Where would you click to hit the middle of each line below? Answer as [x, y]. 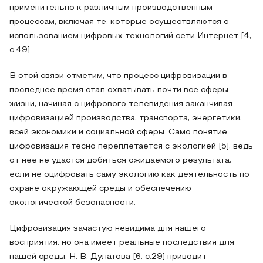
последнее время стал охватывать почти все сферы [119, 90]
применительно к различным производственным [111, 8]
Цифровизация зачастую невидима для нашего [108, 229]
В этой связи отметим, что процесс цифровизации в [118, 76]
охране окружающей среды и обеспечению [100, 189]
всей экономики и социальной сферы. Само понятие [118, 132]
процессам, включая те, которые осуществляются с [119, 22]
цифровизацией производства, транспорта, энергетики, [126, 118]
